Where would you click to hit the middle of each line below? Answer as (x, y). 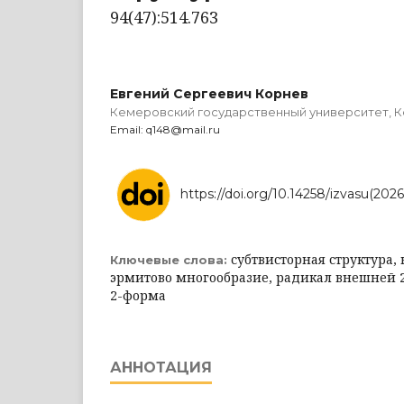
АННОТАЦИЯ (161, 367)
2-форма (138, 295)
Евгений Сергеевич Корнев (209, 93)
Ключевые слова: (170, 259)
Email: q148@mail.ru (165, 129)
